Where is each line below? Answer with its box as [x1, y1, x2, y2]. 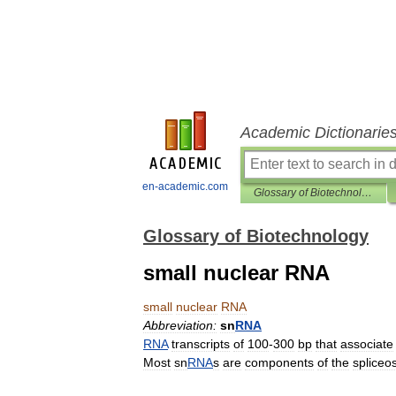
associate [340, 337, 393, 351]
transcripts [171, 337, 230, 351]
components [245, 355, 314, 369]
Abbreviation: [143, 318, 217, 332]
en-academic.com [142, 180, 228, 193]
